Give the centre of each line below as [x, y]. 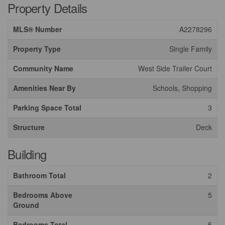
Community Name [43, 68]
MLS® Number [37, 29]
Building [27, 154]
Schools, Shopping [182, 88]
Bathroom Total [39, 175]
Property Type [37, 49]
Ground [26, 205]
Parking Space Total [47, 107]
